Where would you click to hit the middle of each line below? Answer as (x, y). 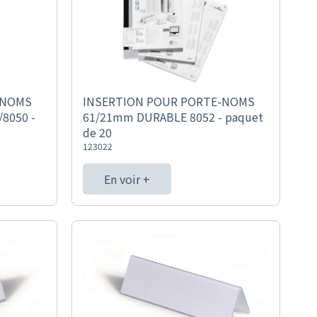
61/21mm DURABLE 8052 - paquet (173, 117)
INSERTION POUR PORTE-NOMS (168, 101)
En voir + (127, 179)
